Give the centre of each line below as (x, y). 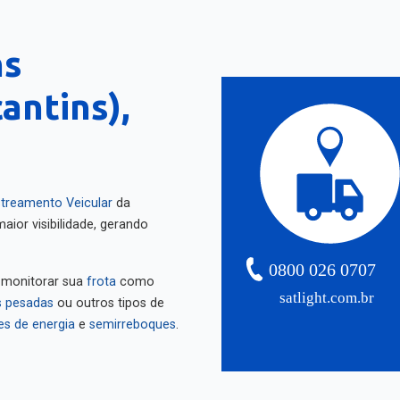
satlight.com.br (327, 292)
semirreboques (133, 318)
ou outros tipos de (109, 297)
